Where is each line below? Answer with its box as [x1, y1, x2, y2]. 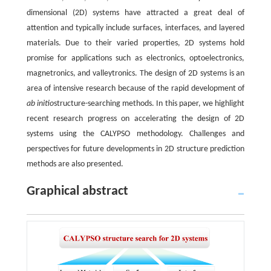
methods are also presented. [26, 159, 123, 169]
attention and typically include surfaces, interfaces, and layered [26, 23, 245, 33]
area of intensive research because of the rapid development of [26, 83, 245, 93]
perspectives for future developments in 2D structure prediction [26, 144, 245, 154]
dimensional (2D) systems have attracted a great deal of [26, 8, 245, 18]
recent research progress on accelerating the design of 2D [26, 114, 245, 123]
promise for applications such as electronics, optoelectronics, [26, 53, 245, 63]
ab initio [26, 99, 54, 108]
